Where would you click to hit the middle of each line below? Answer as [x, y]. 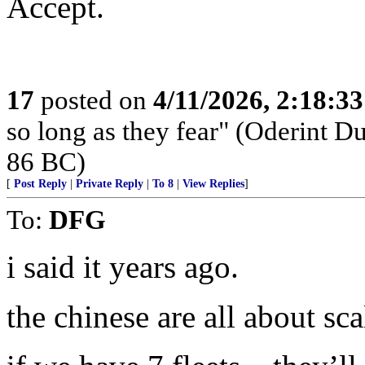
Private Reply [110, 184]
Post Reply [40, 184]
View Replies [213, 184]
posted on [94, 100]
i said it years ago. [123, 267]
